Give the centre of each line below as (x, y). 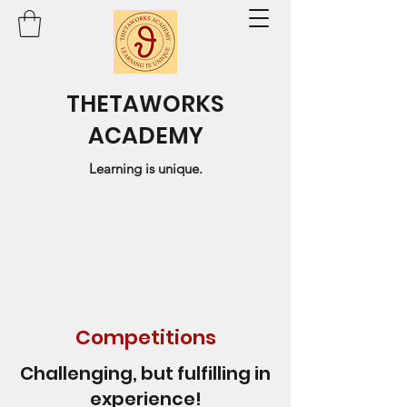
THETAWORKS (145, 104)
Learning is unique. (145, 168)
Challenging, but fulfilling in (145, 373)
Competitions (145, 337)
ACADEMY (145, 135)
